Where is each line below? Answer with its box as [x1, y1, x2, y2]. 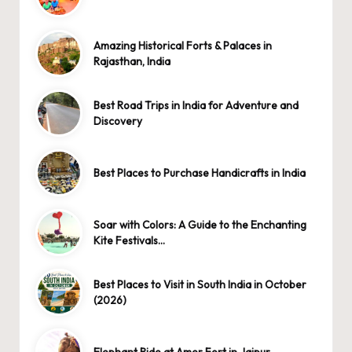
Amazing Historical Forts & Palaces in [93, 38, 273, 53]
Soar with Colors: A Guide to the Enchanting [93, 218, 307, 233]
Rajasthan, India [93, 54, 171, 69]
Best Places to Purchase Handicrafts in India [93, 166, 306, 181]
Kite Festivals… [93, 233, 166, 248]
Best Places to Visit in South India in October [93, 277, 307, 292]
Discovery [93, 114, 143, 129]
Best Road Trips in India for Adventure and [93, 98, 299, 113]
